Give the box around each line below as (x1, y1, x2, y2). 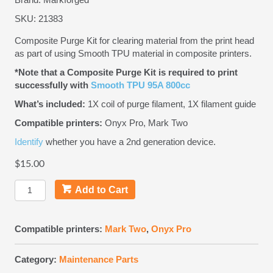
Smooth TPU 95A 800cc (91, 79, 190, 90)
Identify (15, 136, 43, 147)
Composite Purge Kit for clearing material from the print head (15, 35, 254, 46)
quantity (14, 218, 49, 229)
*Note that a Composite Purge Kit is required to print (15, 66, 238, 77)
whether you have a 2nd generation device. (43, 136, 216, 147)
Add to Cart (74, 184, 128, 195)
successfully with (15, 79, 91, 90)
